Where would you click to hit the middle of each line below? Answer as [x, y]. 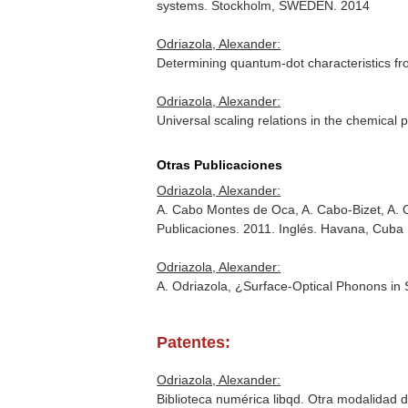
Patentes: [194, 342]
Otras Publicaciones [220, 165]
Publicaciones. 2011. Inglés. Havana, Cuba [280, 229]
